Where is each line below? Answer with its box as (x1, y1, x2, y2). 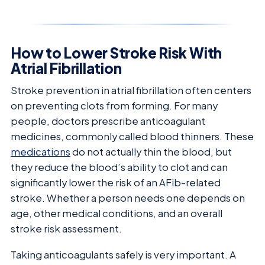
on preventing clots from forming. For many (11, 99, 218, 112)
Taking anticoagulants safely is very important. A (11, 248, 236, 261)
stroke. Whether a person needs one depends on (11, 191, 245, 204)
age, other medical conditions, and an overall (11, 206, 222, 219)
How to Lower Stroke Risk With (11, 43, 222, 62)
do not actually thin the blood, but (70, 145, 232, 158)
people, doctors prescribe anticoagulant (11, 114, 205, 127)
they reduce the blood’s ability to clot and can (11, 160, 228, 173)
